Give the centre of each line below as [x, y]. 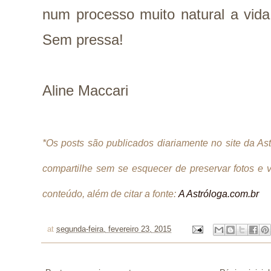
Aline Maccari [85, 90]
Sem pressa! [83, 40]
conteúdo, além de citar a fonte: [110, 193]
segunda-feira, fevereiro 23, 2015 [114, 230]
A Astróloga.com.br [219, 193]
